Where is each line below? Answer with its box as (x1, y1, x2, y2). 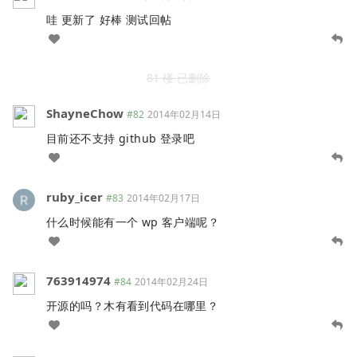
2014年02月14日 (147, 108, 221, 122)
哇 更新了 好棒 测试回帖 (46, 12, 172, 28)
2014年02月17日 (127, 191, 200, 206)
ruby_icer (46, 189, 103, 206)
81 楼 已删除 (147, 70, 210, 86)
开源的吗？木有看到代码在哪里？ (46, 298, 219, 314)
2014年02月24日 (135, 275, 208, 289)
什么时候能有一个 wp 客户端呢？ (46, 214, 220, 230)
